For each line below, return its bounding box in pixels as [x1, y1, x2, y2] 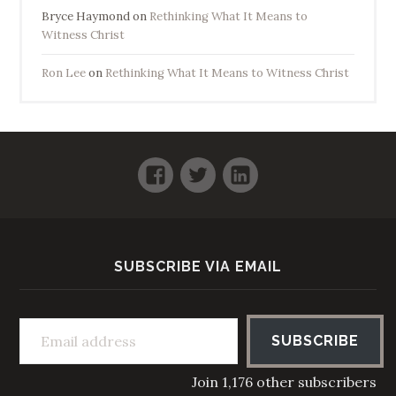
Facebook [172, 152, 267, 180]
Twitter [215, 152, 291, 180]
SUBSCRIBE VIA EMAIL [114, 258, 282, 276]
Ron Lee [41, 65, 86, 81]
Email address [19, 308, 64, 324]
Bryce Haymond [41, 9, 130, 25]
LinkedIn [256, 152, 342, 180]
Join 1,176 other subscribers [191, 372, 377, 391]
